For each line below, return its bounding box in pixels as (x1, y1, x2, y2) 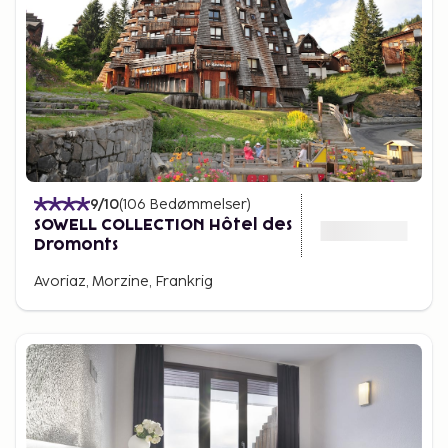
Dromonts (34, 236, 118, 253)
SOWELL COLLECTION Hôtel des (34, 216, 292, 233)
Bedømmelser (149, 195, 247, 213)
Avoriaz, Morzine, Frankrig (34, 272, 213, 290)
